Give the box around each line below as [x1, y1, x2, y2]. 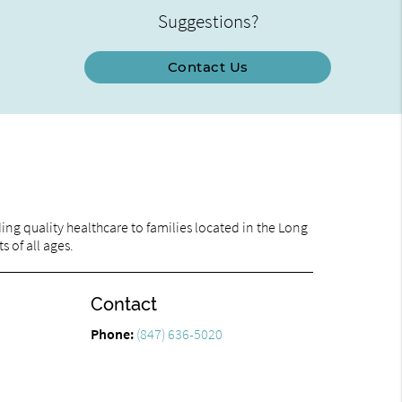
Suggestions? [157, 8, 258, 33]
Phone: [90, 325, 136, 344]
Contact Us [167, 57, 249, 75]
